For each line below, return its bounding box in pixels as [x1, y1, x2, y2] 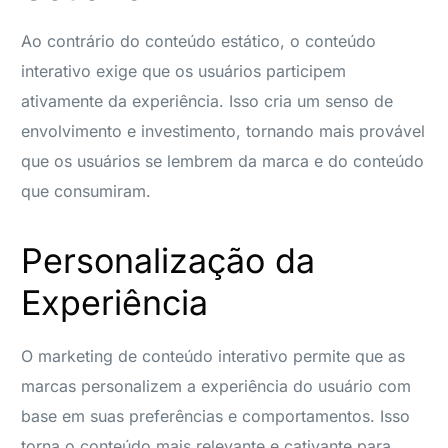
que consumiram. [21, 180, 152, 201]
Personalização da [21, 239, 316, 281]
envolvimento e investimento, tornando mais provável [21, 120, 426, 141]
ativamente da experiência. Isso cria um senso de [21, 90, 394, 111]
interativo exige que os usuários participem [21, 60, 347, 81]
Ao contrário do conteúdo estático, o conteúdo [21, 30, 377, 51]
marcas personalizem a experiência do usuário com [21, 375, 412, 396]
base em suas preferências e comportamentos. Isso [21, 405, 411, 426]
